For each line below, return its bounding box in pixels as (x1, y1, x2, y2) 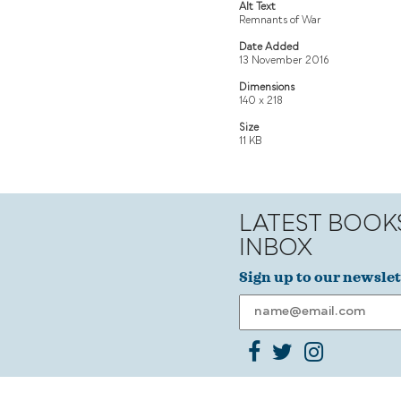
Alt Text (239, 2, 276, 13)
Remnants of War (239, 15, 321, 26)
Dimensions (239, 82, 294, 93)
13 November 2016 (239, 55, 328, 66)
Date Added (239, 42, 299, 53)
